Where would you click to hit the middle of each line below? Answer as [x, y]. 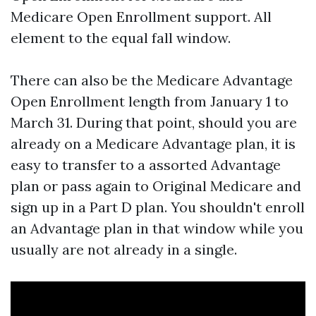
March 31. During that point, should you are [154, 122]
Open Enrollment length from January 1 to [150, 101]
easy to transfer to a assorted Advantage [146, 165]
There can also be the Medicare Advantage [152, 80]
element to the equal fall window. [121, 38]
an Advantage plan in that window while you [157, 228]
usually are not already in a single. [124, 249]
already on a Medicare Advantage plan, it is [153, 144]
